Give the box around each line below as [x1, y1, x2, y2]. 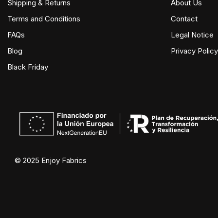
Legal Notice [171, 30, 214, 39]
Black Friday [7, 62, 48, 72]
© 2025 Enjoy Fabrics [15, 156, 87, 165]
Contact [171, 14, 198, 23]
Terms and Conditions [7, 14, 80, 23]
